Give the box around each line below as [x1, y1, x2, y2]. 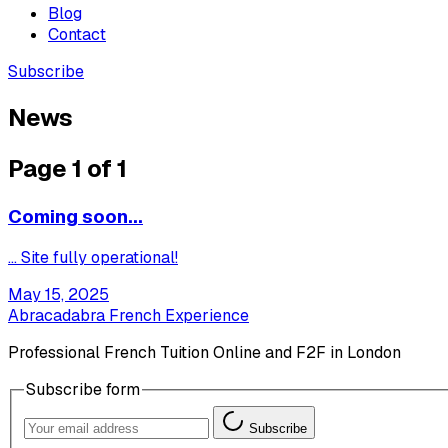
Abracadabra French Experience [8, 305, 249, 327]
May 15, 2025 [8, 284, 109, 306]
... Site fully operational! [8, 247, 178, 269]
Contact [48, 24, 106, 45]
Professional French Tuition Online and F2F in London [8, 342, 401, 364]
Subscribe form [26, 379, 140, 401]
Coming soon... [8, 203, 143, 229]
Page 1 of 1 [8, 152, 127, 184]
